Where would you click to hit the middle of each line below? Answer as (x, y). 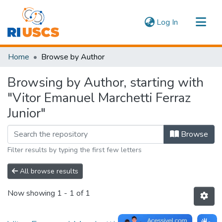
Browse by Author (73, 57)
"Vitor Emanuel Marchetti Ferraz (99, 98)
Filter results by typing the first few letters (75, 150)
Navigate (24, 68)
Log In (167, 22)
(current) (192, 22)
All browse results (48, 171)
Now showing (32, 194)
